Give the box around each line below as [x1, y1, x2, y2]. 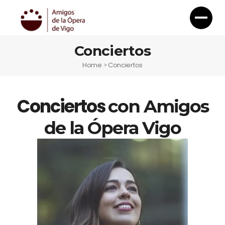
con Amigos [107, 95, 208, 118]
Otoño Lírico [89, 189, 136, 199]
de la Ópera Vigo [44, 117, 181, 139]
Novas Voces [64, 200, 161, 222]
